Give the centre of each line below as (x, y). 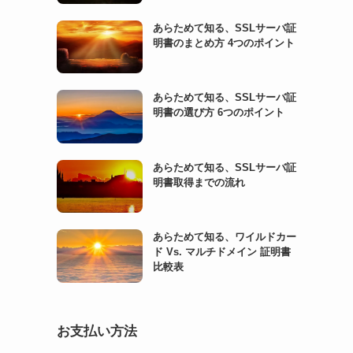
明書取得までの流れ (199, 182)
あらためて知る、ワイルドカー (224, 237)
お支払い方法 (97, 332)
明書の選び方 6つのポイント (218, 113)
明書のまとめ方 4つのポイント (223, 43)
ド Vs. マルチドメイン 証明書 (221, 252)
